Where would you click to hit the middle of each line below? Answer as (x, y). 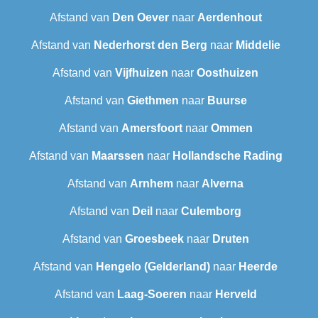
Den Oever (140, 18)
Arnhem (152, 184)
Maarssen (117, 156)
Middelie (258, 45)
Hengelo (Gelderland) (153, 267)
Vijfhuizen (142, 73)
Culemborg (211, 212)
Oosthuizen (227, 73)
